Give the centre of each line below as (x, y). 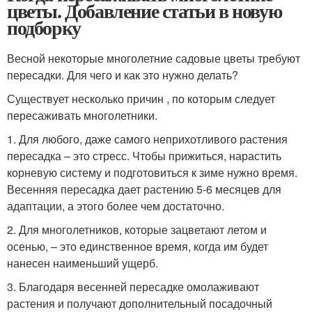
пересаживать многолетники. (82, 115)
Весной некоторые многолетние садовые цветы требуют (154, 58)
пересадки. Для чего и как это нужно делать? (123, 75)
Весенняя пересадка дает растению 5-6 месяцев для (144, 189)
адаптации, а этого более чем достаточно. (116, 206)
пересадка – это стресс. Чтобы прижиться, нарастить (144, 156)
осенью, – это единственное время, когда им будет (138, 246)
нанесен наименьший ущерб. (83, 263)
